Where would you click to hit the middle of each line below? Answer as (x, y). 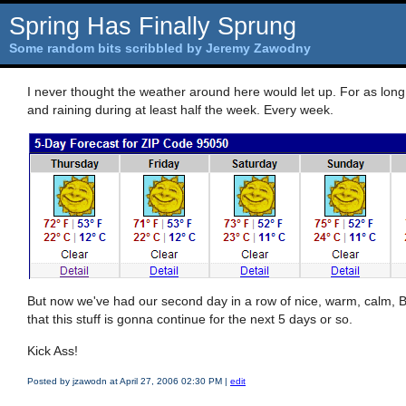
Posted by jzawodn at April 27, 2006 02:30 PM (126, 381)
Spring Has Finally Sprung (153, 26)
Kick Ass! (53, 350)
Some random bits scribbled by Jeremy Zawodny (160, 48)
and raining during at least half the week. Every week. (180, 110)
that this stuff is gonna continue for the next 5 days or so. (190, 319)
